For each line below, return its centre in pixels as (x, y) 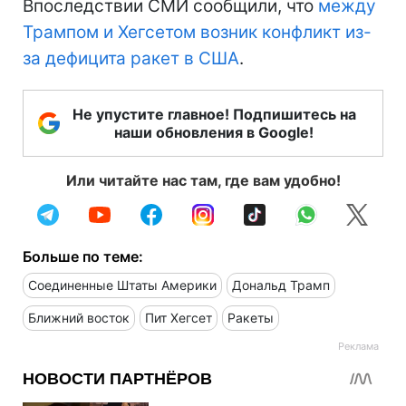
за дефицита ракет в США (131, 58)
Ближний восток (79, 317)
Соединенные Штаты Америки (122, 285)
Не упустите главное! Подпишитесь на (214, 114)
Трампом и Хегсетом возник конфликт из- (197, 32)
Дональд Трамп (281, 285)
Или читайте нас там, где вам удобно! (203, 180)
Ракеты (251, 317)
